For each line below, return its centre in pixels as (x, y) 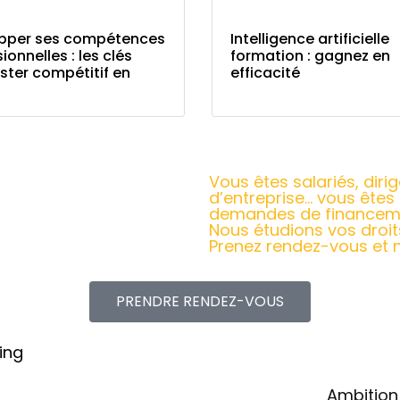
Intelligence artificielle (310, 39)
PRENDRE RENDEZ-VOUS (200, 302)
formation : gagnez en (311, 56)
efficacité (266, 73)
